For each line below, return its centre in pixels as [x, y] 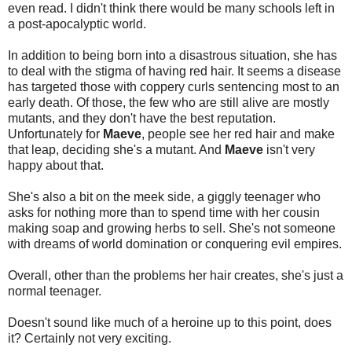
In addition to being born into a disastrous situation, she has [172, 55]
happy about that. [56, 165]
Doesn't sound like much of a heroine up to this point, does [170, 322]
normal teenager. [55, 291]
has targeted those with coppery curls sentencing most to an [174, 86]
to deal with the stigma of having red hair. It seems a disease [174, 71]
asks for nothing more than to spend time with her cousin [164, 212]
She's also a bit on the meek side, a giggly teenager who [164, 196]
